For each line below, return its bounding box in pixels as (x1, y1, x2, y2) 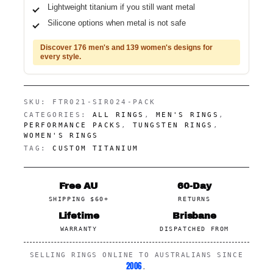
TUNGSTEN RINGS (132, 121, 213, 129)
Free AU (59, 180, 98, 191)
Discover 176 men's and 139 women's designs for (40, 43, 213, 52)
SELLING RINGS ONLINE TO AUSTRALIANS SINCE (29, 250, 244, 259)
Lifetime (58, 210, 99, 221)
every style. (40, 52, 81, 61)
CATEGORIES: (24, 110, 93, 119)
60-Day (177, 180, 211, 191)
